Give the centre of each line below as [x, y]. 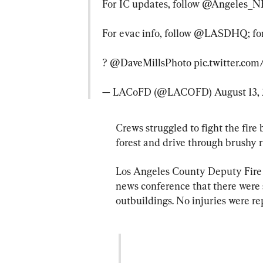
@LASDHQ [221, 33]
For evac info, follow [148, 33]
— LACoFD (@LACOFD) [158, 92]
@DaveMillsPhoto [151, 63]
